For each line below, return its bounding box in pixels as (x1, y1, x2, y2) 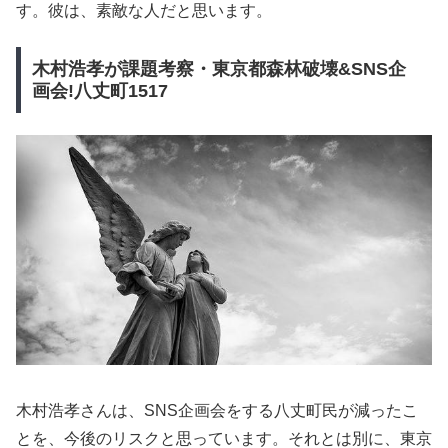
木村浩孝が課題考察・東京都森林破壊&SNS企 (31, 58, 406, 79)
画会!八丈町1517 (31, 80, 168, 101)
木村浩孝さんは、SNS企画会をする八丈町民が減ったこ (16, 401, 418, 419)
